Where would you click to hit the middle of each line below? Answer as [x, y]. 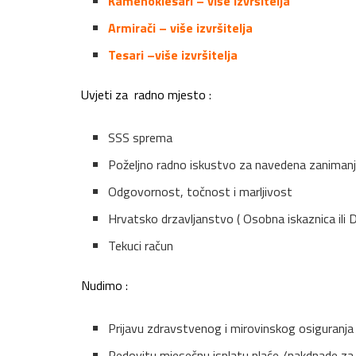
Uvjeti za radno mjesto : [146, 95]
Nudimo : [104, 286]
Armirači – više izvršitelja [181, 28]
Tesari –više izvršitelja [173, 55]
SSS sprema [141, 138]
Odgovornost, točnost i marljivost [201, 192]
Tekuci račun [141, 246]
